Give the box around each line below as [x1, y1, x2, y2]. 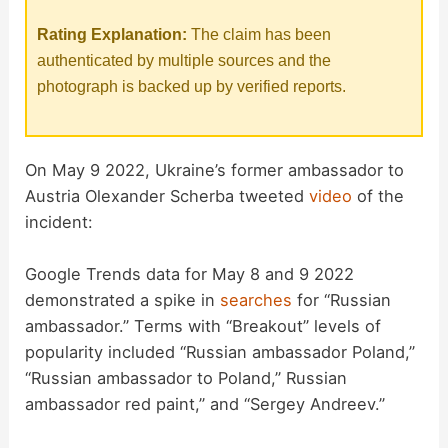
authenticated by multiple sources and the [37, 50, 332, 69]
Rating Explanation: [37, 24, 188, 43]
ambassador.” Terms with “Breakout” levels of [25, 316, 382, 337]
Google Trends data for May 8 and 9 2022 [25, 264, 355, 285]
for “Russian [292, 290, 392, 311]
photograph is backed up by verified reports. [37, 76, 347, 95]
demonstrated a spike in [25, 290, 221, 311]
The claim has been [187, 24, 332, 43]
